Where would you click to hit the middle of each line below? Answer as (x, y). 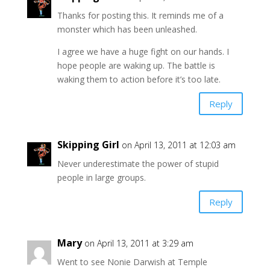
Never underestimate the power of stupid (138, 164)
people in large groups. (101, 178)
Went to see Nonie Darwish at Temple (132, 262)
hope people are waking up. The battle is (136, 66)
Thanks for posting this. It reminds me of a (140, 16)
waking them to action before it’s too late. (139, 80)
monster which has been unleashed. (127, 30)
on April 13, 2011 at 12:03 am (178, 145)
